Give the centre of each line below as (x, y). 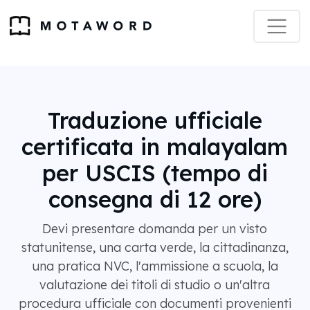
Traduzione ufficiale (155, 120)
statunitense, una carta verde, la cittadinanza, (155, 247)
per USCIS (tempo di (155, 173)
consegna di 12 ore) (155, 199)
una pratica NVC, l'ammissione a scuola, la (155, 266)
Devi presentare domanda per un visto (155, 229)
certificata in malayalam (155, 147)
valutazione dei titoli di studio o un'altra (155, 285)
